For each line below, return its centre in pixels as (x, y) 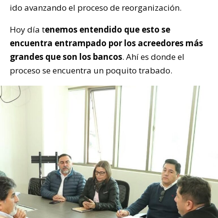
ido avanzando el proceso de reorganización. (96, 8)
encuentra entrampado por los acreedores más (106, 43)
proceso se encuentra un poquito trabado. (91, 71)
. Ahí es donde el (153, 57)
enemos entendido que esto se (108, 30)
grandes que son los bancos (66, 57)
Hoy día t (27, 30)
